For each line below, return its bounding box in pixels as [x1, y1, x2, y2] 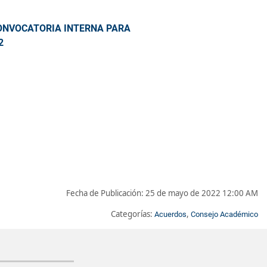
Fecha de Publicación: [66, 187, 145, 198]
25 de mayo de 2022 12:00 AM [145, 187, 258, 198]
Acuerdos [154, 209, 187, 219]
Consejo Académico [191, 209, 258, 219]
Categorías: [111, 208, 154, 219]
